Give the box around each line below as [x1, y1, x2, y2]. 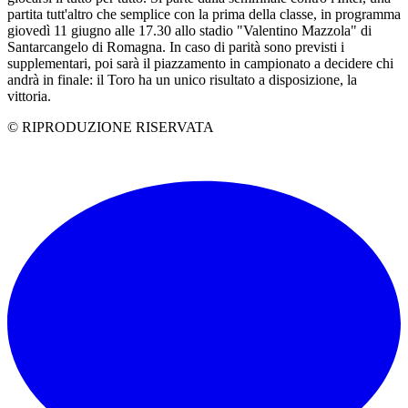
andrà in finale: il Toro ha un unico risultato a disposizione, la [7, 71, 357, 87]
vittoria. [7, 87, 51, 104]
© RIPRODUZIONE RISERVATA [7, 118, 214, 135]
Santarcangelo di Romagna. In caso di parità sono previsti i [7, 38, 344, 55]
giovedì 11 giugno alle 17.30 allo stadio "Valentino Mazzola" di [7, 22, 372, 38]
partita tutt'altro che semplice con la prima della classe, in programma [7, 5, 401, 22]
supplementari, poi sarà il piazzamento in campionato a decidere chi [7, 55, 393, 71]
